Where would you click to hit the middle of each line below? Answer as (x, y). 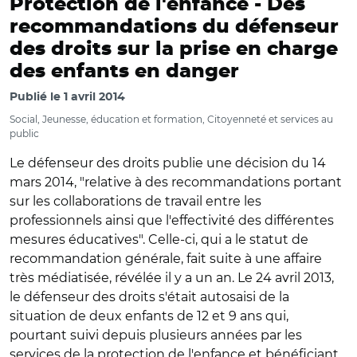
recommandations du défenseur (174, 27)
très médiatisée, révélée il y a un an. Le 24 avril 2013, (172, 278)
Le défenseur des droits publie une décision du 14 (168, 163)
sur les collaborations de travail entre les (135, 201)
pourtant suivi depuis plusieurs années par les (156, 335)
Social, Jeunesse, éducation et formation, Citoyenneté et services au (171, 119)
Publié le (37, 97)
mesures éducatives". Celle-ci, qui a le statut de (159, 239)
